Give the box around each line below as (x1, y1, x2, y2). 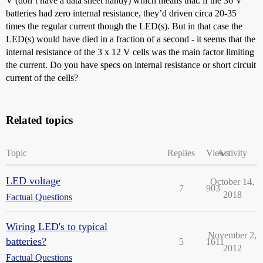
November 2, (208, 230, 257, 240)
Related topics (6, 114, 73, 126)
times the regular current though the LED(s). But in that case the (6, 21, 242, 31)
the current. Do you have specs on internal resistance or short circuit (6, 60, 256, 70)
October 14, (210, 177, 254, 187)
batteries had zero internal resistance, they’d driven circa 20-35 (6, 8, 237, 18)
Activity (217, 148, 247, 158)
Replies (167, 148, 195, 158)
